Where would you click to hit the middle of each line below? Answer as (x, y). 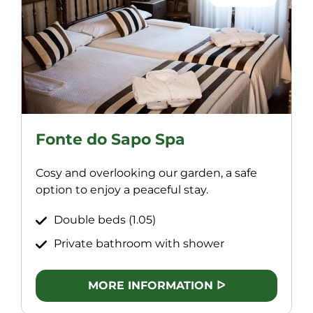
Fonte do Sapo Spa (110, 140)
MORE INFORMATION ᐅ (156, 286)
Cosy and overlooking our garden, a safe (146, 173)
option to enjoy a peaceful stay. (122, 190)
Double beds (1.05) (105, 220)
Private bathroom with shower (139, 244)
